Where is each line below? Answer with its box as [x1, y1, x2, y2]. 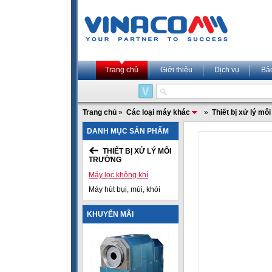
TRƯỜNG [89, 155, 121, 164]
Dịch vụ [214, 66, 239, 74]
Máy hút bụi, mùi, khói [89, 185, 160, 194]
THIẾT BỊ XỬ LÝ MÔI [103, 147, 171, 155]
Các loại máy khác [126, 108, 190, 117]
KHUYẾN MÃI [87, 210, 134, 219]
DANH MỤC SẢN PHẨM [87, 127, 169, 135]
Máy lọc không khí [89, 171, 148, 179]
